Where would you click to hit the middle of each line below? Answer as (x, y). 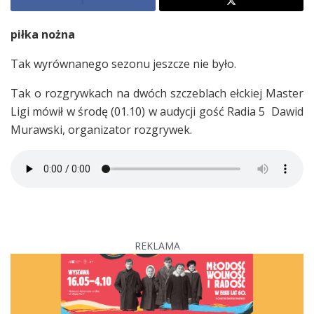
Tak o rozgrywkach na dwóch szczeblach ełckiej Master (157, 93)
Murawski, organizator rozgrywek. (101, 129)
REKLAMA (157, 245)
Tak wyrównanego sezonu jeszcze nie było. (123, 63)
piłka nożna (43, 34)
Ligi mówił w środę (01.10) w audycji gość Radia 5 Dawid (157, 111)
